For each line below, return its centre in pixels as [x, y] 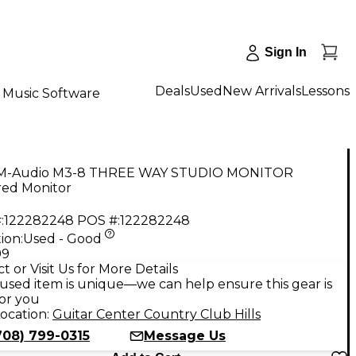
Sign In [286, 52]
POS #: [99, 220]
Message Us [185, 335]
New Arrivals [262, 91]
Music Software [51, 93]
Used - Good [62, 238]
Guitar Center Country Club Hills [157, 314]
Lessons [325, 91]
